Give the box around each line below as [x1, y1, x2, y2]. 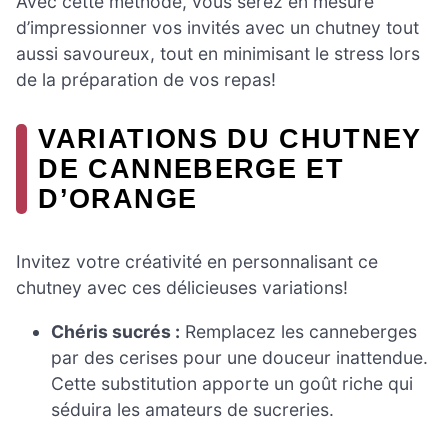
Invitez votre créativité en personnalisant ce [16, 251, 378, 273]
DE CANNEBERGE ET [38, 153, 345, 185]
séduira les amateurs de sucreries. [51, 398, 335, 420]
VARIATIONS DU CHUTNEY [38, 123, 422, 155]
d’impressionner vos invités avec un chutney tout [16, 17, 419, 39]
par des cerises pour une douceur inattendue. [51, 346, 429, 368]
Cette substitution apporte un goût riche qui [51, 372, 414, 394]
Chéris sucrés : [51, 320, 181, 342]
